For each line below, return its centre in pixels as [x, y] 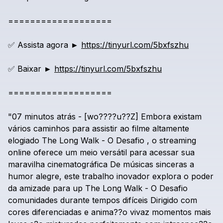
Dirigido [164, 200]
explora [167, 176]
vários [19, 128]
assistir [105, 128]
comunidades [33, 200]
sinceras [171, 164]
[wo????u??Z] [111, 116]
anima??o [109, 212]
